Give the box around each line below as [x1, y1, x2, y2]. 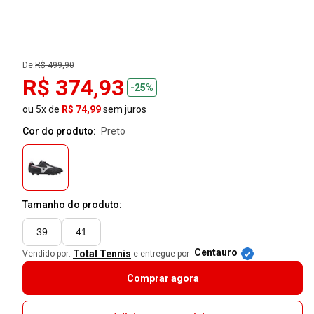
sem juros [101, 104, 146, 116]
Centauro [194, 247, 238, 259]
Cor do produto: [22, 125, 98, 137]
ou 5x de [22, 104, 62, 116]
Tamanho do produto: [22, 199, 122, 211]
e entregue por [133, 249, 189, 259]
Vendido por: [22, 249, 71, 259]
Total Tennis [73, 248, 131, 260]
